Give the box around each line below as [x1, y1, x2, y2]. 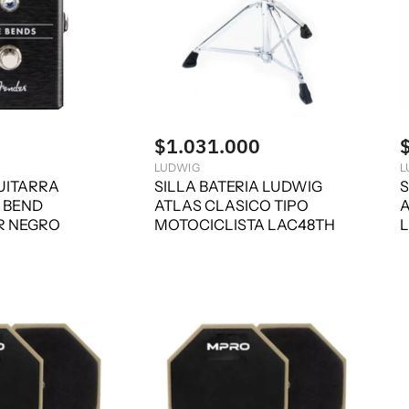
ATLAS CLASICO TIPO [154, 196, 309, 215]
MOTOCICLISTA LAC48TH [154, 215, 335, 235]
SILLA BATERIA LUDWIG [154, 177, 322, 196]
